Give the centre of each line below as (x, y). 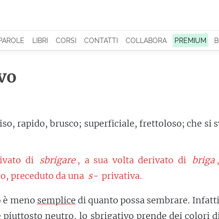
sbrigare (58, 160)
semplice (56, 200)
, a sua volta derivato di (134, 160)
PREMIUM (190, 40)
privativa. (121, 176)
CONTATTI (101, 40)
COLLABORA (146, 40)
